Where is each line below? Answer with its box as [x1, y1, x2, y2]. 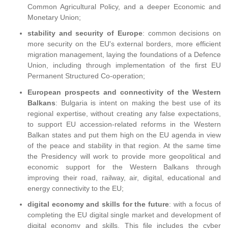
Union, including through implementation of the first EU [27, 61, 221, 70]
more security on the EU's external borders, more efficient [27, 40, 221, 48]
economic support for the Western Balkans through [27, 162, 221, 171]
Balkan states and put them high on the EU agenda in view [27, 130, 221, 139]
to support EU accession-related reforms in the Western [27, 120, 221, 128]
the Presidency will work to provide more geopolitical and [27, 152, 221, 160]
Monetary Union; [27, 13, 81, 21]
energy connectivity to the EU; [27, 184, 124, 192]
